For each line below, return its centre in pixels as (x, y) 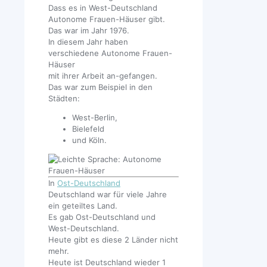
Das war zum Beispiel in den (100, 87)
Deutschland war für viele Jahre (108, 195)
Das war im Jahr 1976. (89, 31)
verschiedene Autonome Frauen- (110, 53)
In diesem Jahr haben (88, 42)
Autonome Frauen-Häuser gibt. (107, 19)
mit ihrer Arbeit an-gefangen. (103, 76)
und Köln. (89, 140)
